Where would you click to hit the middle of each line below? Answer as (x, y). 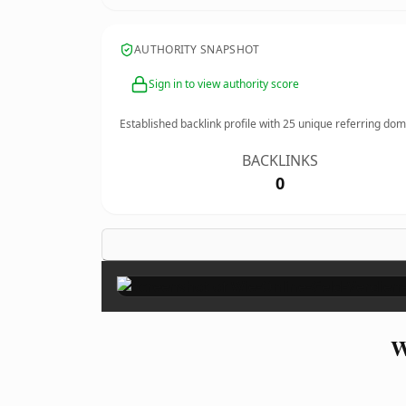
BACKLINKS (280, 160)
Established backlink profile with (201, 124)
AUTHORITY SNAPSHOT (197, 49)
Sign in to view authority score (224, 84)
